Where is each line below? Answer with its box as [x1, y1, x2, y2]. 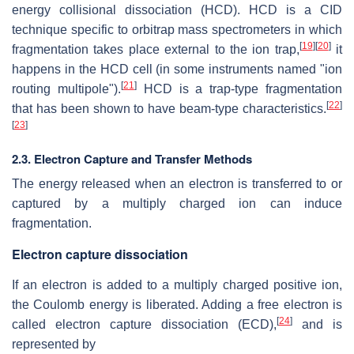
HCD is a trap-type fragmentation [136, 82, 343, 96]
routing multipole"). [12, 82, 121, 96]
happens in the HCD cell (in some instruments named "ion [12, 62, 342, 77]
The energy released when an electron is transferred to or [12, 177, 342, 191]
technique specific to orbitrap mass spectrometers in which [12, 23, 342, 37]
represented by [12, 337, 96, 352]
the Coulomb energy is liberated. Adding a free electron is [12, 298, 342, 312]
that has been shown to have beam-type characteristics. [12, 102, 326, 116]
